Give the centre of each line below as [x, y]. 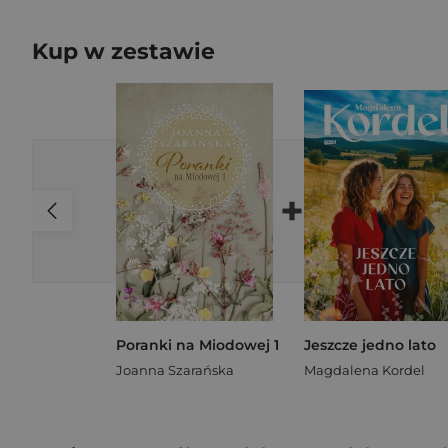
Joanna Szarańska [175, 370]
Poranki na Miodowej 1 [197, 345]
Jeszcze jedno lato [370, 345]
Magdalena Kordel [364, 370]
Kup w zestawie [123, 51]
